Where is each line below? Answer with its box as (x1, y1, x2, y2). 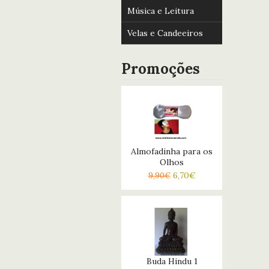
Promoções (121, 59, 200, 78)
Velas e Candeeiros (127, 27, 203, 38)
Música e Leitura (127, 5, 194, 16)
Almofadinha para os (131, 145, 213, 157)
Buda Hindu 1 (146, 255, 198, 267)
